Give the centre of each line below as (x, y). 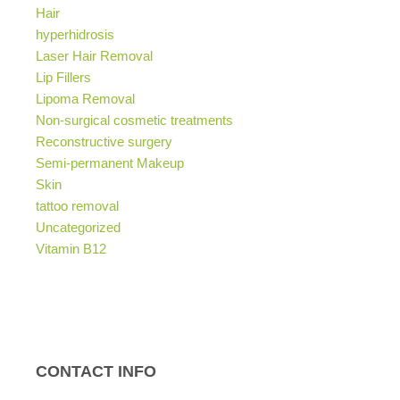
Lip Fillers (63, 77)
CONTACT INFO (96, 371)
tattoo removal (77, 205)
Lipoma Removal (85, 98)
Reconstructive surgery (104, 141)
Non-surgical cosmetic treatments (134, 120)
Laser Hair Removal (94, 55)
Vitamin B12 (71, 248)
